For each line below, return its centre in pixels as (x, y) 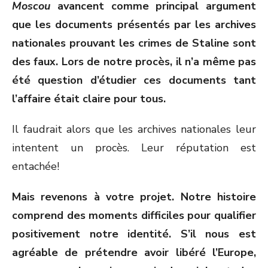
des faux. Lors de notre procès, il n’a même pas (134, 62)
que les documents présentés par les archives (134, 25)
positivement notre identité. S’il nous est (134, 234)
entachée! (36, 166)
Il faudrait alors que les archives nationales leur (134, 129)
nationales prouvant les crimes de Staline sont (134, 43)
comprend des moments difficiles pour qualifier (134, 215)
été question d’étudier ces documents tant (134, 80)
